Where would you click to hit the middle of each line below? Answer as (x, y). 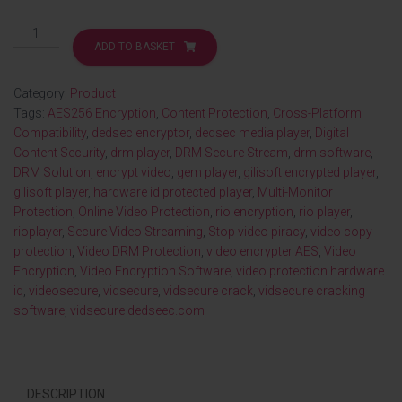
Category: (42, 93)
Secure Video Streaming (135, 232)
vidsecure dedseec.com (137, 310)
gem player (207, 172)
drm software (332, 153)
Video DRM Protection (139, 251)
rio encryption (254, 212)
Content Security (59, 153)
